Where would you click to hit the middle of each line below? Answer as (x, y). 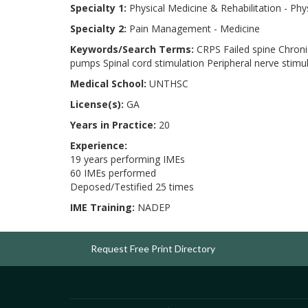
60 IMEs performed (113, 173)
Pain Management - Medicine (193, 29)
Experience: (99, 145)
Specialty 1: (98, 8)
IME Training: (102, 207)
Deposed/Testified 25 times (132, 187)
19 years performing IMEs (128, 159)
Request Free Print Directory (153, 249)
